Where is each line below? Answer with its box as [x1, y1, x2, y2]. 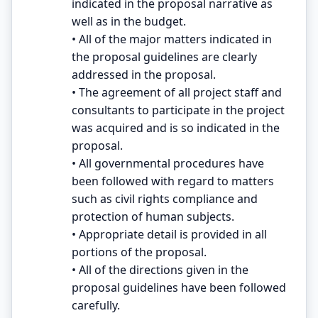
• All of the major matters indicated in [72, 31, 272, 47]
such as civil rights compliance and [72, 190, 258, 207]
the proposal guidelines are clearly [72, 48, 257, 65]
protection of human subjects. [72, 208, 234, 224]
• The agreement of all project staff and [72, 84, 282, 100]
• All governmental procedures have [72, 155, 264, 171]
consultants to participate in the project [72, 102, 285, 118]
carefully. [72, 297, 120, 313]
